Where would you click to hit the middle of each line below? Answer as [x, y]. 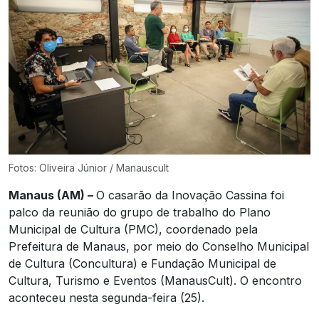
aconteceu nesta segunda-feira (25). [106, 297]
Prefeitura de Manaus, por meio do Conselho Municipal [159, 246]
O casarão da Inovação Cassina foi [190, 195]
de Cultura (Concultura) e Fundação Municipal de [142, 263]
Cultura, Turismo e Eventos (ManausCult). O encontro [155, 280]
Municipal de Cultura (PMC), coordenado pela [133, 229]
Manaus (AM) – [52, 195]
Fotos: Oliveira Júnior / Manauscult [89, 167]
